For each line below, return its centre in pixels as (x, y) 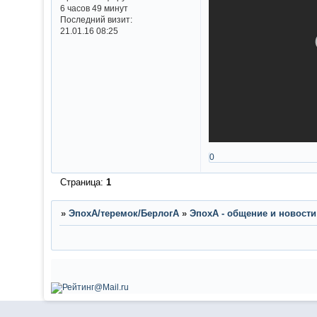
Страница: (83, 183)
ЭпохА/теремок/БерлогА (123, 214)
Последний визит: (96, 20)
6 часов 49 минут (94, 8)
